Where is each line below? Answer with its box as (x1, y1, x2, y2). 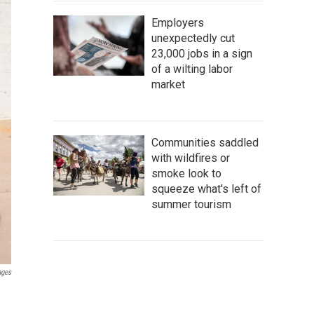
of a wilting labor (151, 62, 233, 76)
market (151, 77, 185, 91)
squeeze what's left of (151, 182, 261, 196)
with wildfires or (151, 151, 230, 165)
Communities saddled (151, 135, 259, 149)
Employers (151, 15, 204, 29)
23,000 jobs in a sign (151, 46, 252, 60)
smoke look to (151, 166, 221, 180)
